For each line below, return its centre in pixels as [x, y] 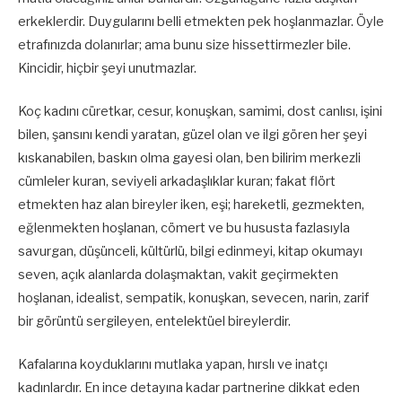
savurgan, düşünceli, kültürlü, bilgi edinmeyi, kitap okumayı [190, 252]
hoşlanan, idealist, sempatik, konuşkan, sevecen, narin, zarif [193, 298]
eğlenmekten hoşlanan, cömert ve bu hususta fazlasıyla [184, 228]
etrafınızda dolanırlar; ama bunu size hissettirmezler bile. [184, 45]
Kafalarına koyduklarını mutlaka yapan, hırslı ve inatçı [173, 365]
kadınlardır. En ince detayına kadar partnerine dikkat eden [189, 388]
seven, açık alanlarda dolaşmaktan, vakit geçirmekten [178, 275]
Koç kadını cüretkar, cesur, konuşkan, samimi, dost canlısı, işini [200, 112]
